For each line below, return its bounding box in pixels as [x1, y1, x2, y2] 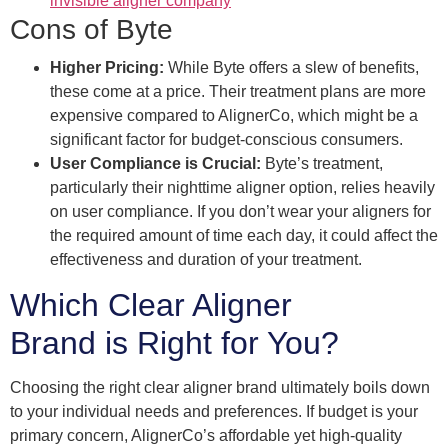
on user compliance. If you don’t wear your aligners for [50, 202, 431, 220]
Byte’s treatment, [261, 154, 383, 172]
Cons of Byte [10, 13, 173, 45]
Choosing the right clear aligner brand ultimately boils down [10, 379, 430, 397]
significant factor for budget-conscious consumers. [50, 130, 403, 148]
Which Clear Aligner [10, 286, 292, 323]
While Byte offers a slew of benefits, [164, 58, 419, 76]
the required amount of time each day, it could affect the [50, 226, 438, 244]
